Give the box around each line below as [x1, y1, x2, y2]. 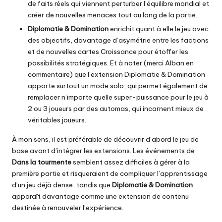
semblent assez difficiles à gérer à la [71, 158, 190, 167]
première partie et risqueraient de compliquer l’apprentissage [12, 169, 208, 178]
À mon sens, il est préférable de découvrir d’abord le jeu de [12, 135, 199, 144]
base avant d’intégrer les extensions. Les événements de [12, 146, 195, 156]
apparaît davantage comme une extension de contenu [12, 192, 189, 201]
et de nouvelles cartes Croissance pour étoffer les [28, 47, 188, 56]
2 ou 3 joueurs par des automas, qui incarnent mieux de [28, 104, 204, 113]
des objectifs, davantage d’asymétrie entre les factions [28, 36, 209, 45]
